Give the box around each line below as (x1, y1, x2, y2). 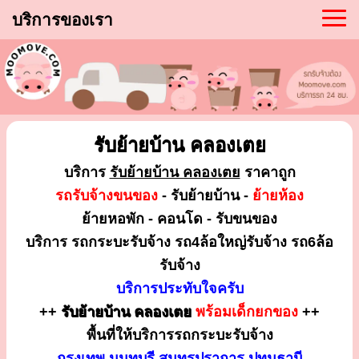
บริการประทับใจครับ (115, 280, 244, 296)
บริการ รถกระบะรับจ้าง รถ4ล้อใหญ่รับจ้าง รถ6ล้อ (26, 233, 333, 250)
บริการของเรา (12, 10, 113, 29)
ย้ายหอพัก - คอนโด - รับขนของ (82, 210, 277, 227)
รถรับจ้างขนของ (55, 187, 158, 204)
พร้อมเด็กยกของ (196, 303, 298, 320)
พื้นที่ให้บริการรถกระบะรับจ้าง (86, 326, 273, 343)
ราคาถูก (240, 163, 296, 180)
